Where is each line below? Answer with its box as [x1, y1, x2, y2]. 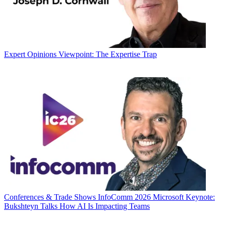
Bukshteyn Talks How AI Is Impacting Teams [4, 202, 150, 211]
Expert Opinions [4, 50, 56, 59]
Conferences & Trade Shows [4, 193, 96, 202]
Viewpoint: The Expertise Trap [59, 50, 157, 59]
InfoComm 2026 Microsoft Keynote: [98, 193, 215, 202]
